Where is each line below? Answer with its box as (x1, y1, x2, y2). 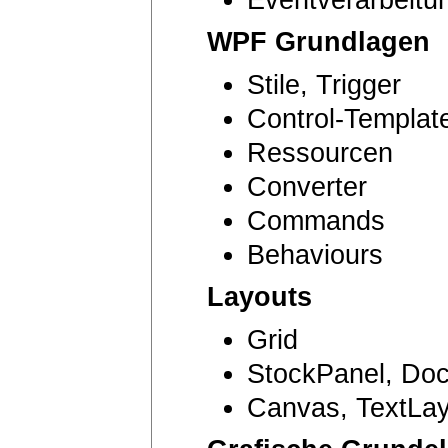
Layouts (207, 281, 312, 312)
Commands (247, 205, 385, 236)
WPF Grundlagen (207, 26, 430, 57)
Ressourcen (247, 137, 393, 168)
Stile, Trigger (247, 69, 401, 100)
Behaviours (247, 239, 383, 270)
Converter (247, 171, 367, 202)
